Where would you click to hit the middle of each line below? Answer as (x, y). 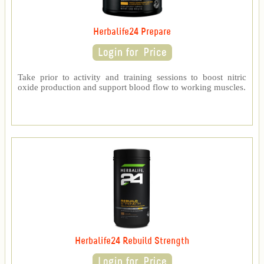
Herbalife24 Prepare (132, 32)
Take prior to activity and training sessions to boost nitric (132, 77)
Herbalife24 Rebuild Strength (132, 242)
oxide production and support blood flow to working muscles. (132, 88)
